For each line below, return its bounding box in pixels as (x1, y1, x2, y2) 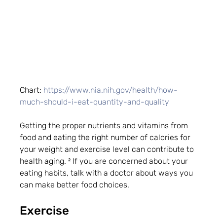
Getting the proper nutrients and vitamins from (20, 121, 190, 131)
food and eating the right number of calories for (20, 133, 193, 143)
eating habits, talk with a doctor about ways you (20, 168, 195, 178)
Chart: (20, 85, 44, 95)
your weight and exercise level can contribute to (20, 145, 196, 154)
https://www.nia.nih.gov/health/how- (43, 85, 178, 95)
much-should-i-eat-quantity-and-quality (20, 97, 170, 107)
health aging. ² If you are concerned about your (20, 156, 190, 166)
